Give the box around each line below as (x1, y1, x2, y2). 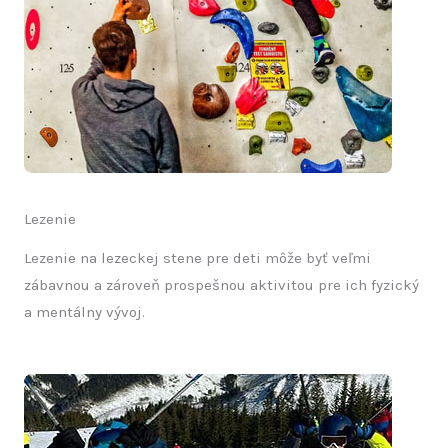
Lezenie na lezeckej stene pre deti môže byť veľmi (24, 249, 371, 268)
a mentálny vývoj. (24, 303, 145, 322)
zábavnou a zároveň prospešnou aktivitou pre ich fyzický (24, 276, 419, 295)
